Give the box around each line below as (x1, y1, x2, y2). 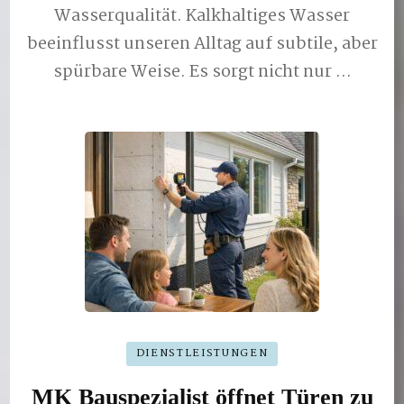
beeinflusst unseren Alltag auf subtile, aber (26, 30, 378, 58)
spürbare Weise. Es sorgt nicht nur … (52, 58, 352, 86)
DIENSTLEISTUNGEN (135, 344, 269, 362)
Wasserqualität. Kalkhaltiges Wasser (54, 2, 350, 30)
